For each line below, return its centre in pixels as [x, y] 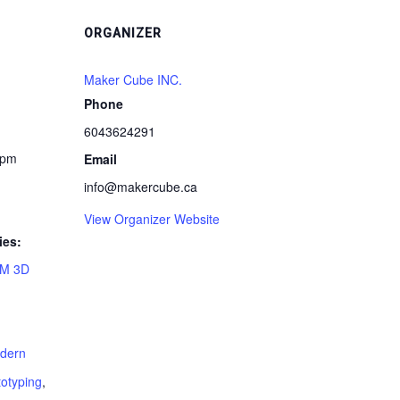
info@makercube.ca [141, 187]
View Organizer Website [152, 219]
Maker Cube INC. [133, 79]
